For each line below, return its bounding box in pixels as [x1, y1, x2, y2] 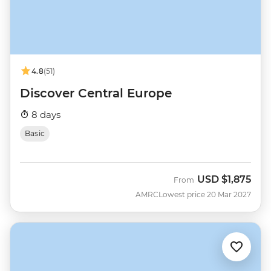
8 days [29, 108, 60, 120]
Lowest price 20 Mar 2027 [158, 189, 251, 199]
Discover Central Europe [20, 85, 172, 100]
